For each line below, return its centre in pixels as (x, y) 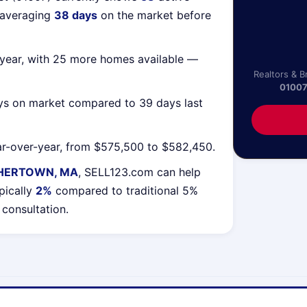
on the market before (154, 15)
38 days (76, 15)
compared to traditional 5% (125, 191)
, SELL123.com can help (139, 172)
